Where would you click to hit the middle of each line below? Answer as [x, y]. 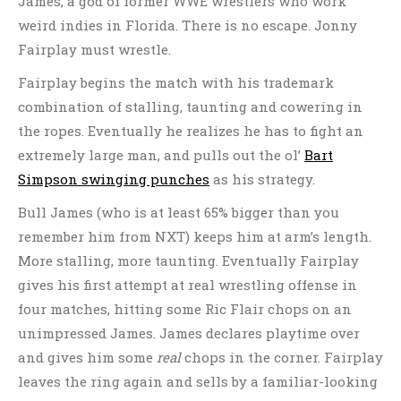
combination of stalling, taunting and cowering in [190, 107]
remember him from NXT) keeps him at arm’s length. [195, 236]
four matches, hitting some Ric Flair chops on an [185, 309]
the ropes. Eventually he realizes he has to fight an [191, 131]
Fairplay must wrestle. [94, 49]
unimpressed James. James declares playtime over [189, 333]
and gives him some [87, 357]
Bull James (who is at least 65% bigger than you [179, 212]
